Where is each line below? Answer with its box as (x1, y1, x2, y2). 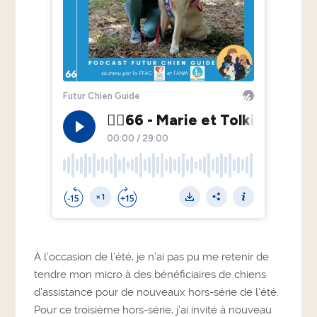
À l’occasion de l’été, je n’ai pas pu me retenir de (34, 250, 270, 263)
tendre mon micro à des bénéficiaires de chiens (34, 267, 267, 281)
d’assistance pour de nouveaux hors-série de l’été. (34, 285, 279, 299)
